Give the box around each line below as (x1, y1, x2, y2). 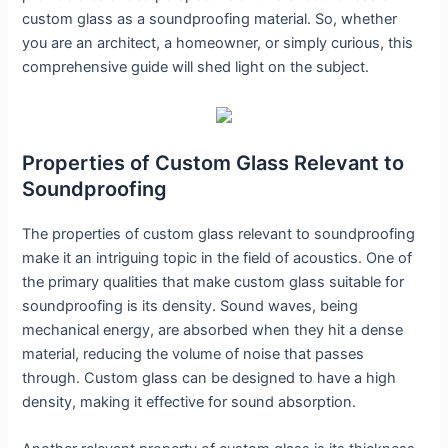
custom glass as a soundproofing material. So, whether (22, 10, 398, 29)
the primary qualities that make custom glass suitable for (22, 272, 405, 291)
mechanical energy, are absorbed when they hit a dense (22, 320, 404, 339)
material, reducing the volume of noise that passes (22, 344, 365, 363)
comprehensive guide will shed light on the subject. (22, 58, 370, 77)
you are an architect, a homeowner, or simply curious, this (22, 34, 414, 53)
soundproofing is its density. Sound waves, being (22, 296, 359, 315)
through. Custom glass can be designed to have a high (22, 368, 397, 387)
